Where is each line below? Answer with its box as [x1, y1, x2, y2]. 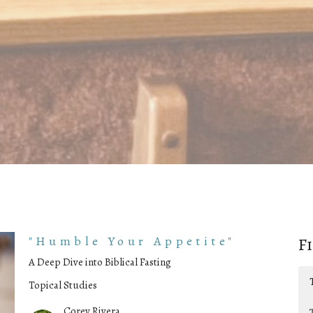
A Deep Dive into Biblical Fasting [28, 255, 171, 270]
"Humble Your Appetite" [28, 233, 235, 250]
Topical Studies [28, 278, 97, 293]
